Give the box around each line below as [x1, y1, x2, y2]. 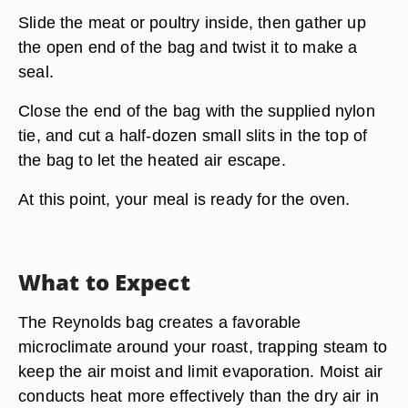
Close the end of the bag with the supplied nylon [18, 101, 375, 120]
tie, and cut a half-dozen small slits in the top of [18, 126, 368, 145]
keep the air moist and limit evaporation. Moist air [18, 362, 383, 381]
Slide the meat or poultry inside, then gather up [18, 13, 366, 32]
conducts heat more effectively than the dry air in [18, 386, 380, 405]
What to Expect [18, 267, 190, 297]
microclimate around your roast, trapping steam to [18, 337, 388, 356]
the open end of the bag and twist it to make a [18, 37, 358, 56]
